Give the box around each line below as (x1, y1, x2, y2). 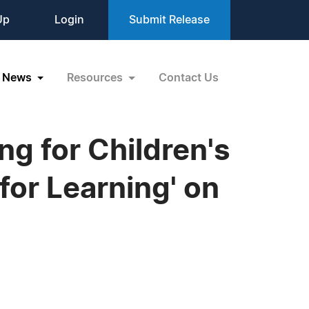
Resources (67, 72, 126, 83)
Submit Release (129, 14, 210, 26)
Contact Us (159, 72, 219, 83)
